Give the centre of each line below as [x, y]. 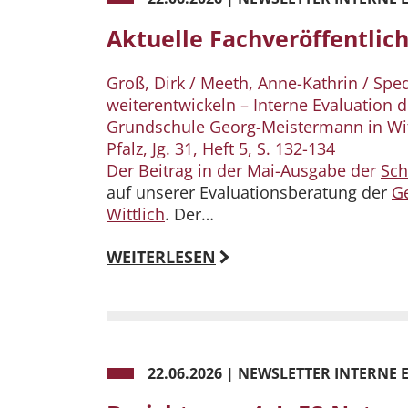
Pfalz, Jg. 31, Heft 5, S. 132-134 [223, 149]
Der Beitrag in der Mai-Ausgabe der [244, 171]
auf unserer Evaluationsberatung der [249, 193]
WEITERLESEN [161, 257]
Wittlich [136, 214]
